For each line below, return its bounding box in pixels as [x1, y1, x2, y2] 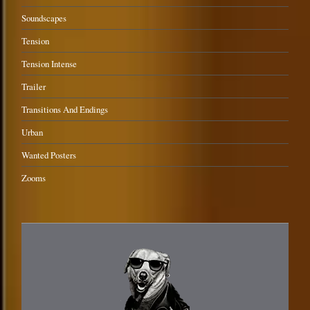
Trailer [21, 80, 46, 93]
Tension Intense [21, 57, 77, 71]
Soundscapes [21, 12, 67, 25]
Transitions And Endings [21, 103, 109, 116]
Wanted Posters [21, 149, 77, 162]
